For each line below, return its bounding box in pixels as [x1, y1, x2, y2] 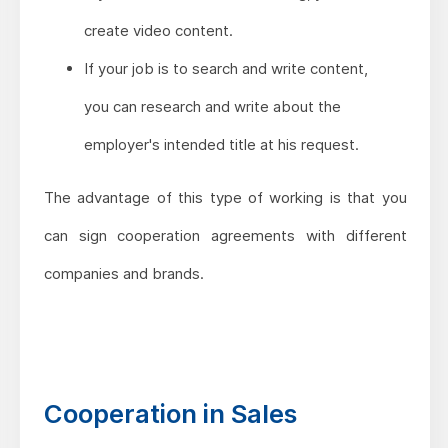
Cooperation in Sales [43, 398, 297, 430]
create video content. [83, 21, 233, 41]
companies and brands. [43, 264, 204, 284]
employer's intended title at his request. [83, 135, 359, 155]
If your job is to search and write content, [83, 59, 368, 79]
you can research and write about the [83, 97, 341, 117]
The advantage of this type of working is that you [43, 188, 407, 208]
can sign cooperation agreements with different [43, 226, 407, 246]
